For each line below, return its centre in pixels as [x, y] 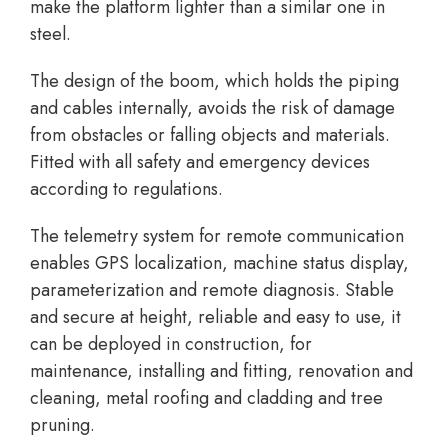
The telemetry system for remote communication [217, 236]
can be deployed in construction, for [171, 344]
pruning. [62, 425]
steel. [50, 34]
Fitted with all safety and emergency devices [200, 162]
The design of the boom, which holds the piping [214, 81]
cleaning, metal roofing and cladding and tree [206, 398]
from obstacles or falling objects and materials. [210, 135]
